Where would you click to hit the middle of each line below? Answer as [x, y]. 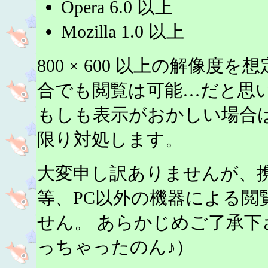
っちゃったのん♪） [115, 246]
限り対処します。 [110, 139]
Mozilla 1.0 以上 [123, 31]
